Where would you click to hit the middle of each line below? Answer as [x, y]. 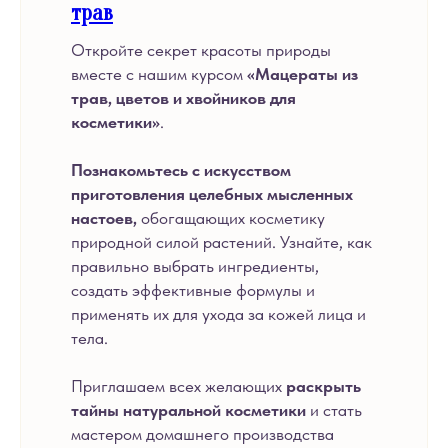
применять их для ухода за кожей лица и [218, 314]
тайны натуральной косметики [188, 410]
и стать [334, 410]
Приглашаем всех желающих [176, 386]
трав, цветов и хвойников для [183, 98]
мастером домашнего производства [202, 434]
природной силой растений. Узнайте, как [221, 242]
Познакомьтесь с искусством [181, 170]
